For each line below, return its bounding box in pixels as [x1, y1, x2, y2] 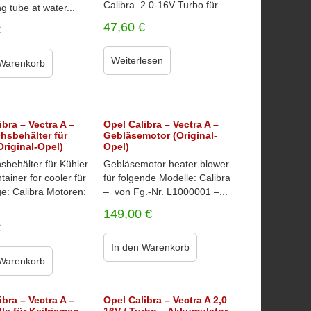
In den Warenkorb [110, 242, 190, 253]
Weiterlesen [110, 55, 163, 66]
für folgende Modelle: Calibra [103, 172, 233, 183]
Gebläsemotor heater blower [103, 158, 229, 169]
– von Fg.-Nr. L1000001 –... [103, 186, 228, 197]
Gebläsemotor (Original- [103, 130, 217, 141]
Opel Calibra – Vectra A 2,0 [103, 294, 227, 305]
